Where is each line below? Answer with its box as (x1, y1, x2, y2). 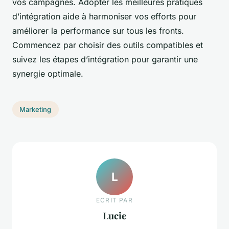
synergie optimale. (12, 68, 83, 79)
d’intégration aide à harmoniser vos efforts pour (12, 11, 196, 22)
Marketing (19, 105, 52, 114)
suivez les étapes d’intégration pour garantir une (12, 54, 198, 65)
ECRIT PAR (96, 196, 133, 204)
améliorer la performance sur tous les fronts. (12, 26, 184, 36)
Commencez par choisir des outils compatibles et (12, 40, 203, 51)
